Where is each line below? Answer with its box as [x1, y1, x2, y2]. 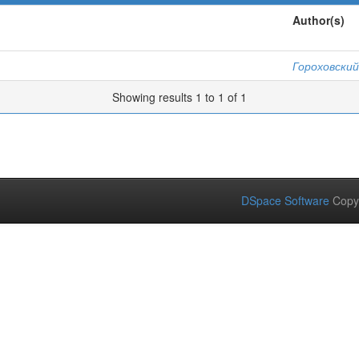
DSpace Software [241, 192, 329, 208]
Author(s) [292, 12, 345, 28]
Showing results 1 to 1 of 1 [112, 89, 247, 105]
